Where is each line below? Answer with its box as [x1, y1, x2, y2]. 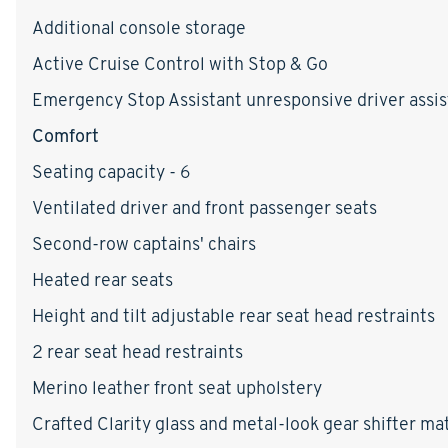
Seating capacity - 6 [32, 159, 191, 183]
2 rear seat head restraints [32, 339, 243, 363]
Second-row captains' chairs [32, 231, 256, 255]
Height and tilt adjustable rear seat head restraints [32, 303, 435, 327]
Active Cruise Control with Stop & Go [32, 51, 328, 75]
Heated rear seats [32, 267, 173, 291]
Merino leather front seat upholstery [32, 375, 322, 399]
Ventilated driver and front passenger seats [32, 195, 377, 219]
